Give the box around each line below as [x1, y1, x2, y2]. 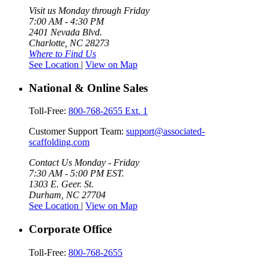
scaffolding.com [29, 137, 89, 148]
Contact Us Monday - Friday [29, 157, 139, 168]
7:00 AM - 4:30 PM [29, 16, 104, 27]
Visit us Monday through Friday [29, 5, 150, 16]
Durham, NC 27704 [29, 190, 106, 201]
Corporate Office [29, 223, 112, 236]
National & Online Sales [29, 81, 148, 94]
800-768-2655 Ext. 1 [68, 106, 148, 116]
